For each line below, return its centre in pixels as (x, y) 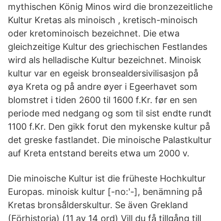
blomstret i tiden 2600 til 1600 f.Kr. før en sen (103, 100)
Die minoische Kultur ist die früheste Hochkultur (107, 178)
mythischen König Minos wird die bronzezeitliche (110, 7)
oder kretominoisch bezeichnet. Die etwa (94, 33)
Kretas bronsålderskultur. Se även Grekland (98, 205)
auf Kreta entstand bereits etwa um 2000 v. (99, 153)
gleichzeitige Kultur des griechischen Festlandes (108, 47)
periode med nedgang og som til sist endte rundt (110, 113)
